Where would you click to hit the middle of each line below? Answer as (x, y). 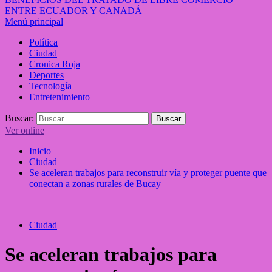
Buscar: (19, 118)
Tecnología (50, 86)
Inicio (40, 151)
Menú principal (34, 22)
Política (43, 42)
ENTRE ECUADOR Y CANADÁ (73, 11)
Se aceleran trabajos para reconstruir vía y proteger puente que (148, 173)
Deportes (46, 75)
